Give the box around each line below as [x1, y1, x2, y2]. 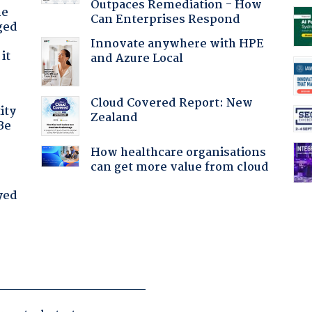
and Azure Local [90, 49, 183, 68]
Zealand [90, 108, 138, 127]
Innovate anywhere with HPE [90, 34, 264, 54]
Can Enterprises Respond [90, 10, 240, 29]
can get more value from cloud [90, 157, 269, 177]
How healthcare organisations [90, 143, 266, 162]
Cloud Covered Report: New [90, 93, 253, 113]
